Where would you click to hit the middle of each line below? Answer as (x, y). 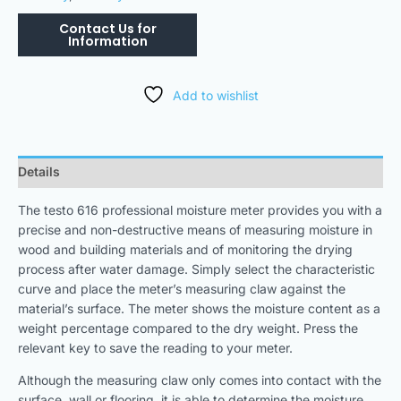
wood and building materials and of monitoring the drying (185, 249)
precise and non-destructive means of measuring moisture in (195, 229)
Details (39, 171)
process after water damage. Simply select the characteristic (196, 269)
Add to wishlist (216, 95)
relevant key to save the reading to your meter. (155, 347)
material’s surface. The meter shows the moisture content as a (199, 308)
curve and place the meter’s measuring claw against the (182, 288)
